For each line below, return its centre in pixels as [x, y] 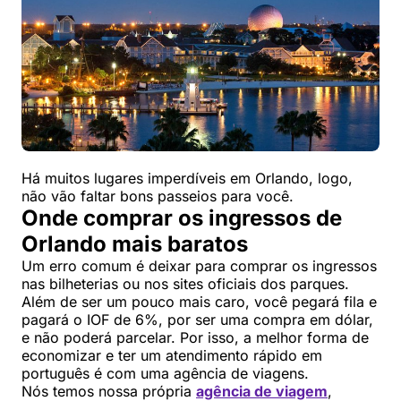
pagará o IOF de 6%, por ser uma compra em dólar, [197, 319]
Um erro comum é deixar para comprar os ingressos [199, 265]
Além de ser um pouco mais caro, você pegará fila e [199, 301]
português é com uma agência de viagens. [165, 373]
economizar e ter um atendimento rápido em [172, 355]
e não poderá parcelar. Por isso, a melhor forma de [195, 337]
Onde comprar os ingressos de [182, 218]
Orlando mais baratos [135, 243]
